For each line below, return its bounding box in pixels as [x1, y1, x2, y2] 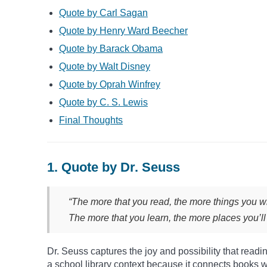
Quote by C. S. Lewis [59, 97, 148, 107]
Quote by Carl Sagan [59, 7, 148, 18]
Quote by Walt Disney [59, 61, 150, 72]
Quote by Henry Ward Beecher [59, 25, 188, 36]
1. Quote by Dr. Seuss [47, 159, 180, 175]
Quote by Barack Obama [59, 43, 163, 54]
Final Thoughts [59, 114, 123, 125]
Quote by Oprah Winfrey [59, 79, 160, 89]
